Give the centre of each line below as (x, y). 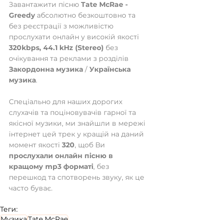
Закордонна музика (46, 69)
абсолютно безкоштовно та (86, 15)
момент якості (35, 145)
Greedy (22, 15)
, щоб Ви (91, 145)
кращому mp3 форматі (51, 166)
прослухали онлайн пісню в (62, 155)
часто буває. (31, 188)
